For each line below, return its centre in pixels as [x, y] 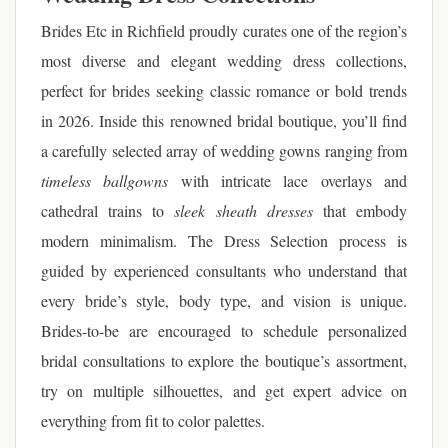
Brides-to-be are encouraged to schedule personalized [224, 330]
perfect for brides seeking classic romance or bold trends [224, 90]
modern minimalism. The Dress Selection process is [224, 240]
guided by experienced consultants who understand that [224, 270]
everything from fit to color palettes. [153, 420]
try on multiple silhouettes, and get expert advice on [224, 390]
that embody [360, 210]
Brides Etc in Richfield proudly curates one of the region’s [224, 30]
